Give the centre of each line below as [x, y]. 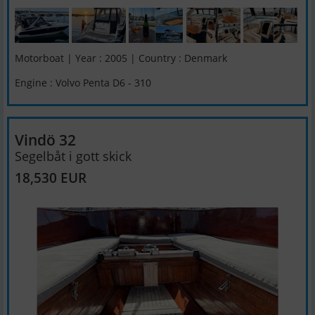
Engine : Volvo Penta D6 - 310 [83, 83]
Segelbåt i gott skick [73, 156]
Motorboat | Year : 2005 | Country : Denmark [121, 58]
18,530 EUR [51, 177]
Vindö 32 [45, 140]
